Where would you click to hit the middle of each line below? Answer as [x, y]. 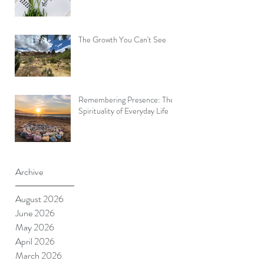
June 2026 [35, 213]
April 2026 [35, 242]
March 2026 [39, 256]
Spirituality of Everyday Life [123, 111]
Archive [29, 172]
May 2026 [35, 227]
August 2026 [39, 199]
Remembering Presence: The [126, 100]
